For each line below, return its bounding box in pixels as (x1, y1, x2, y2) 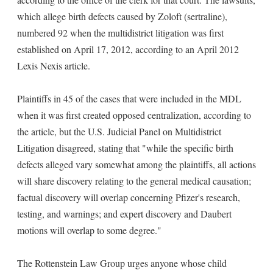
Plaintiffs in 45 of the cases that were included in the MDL (17, 92, 241, 105)
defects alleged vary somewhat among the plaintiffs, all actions (17, 158, 256, 171)
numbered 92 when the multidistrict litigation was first (17, 26, 224, 39)
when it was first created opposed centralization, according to (17, 108, 251, 121)
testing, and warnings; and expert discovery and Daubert (17, 207, 232, 220)
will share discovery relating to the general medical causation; (17, 174, 251, 187)
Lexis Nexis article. (17, 59, 90, 72)
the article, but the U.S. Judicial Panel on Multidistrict (17, 125, 221, 138)
